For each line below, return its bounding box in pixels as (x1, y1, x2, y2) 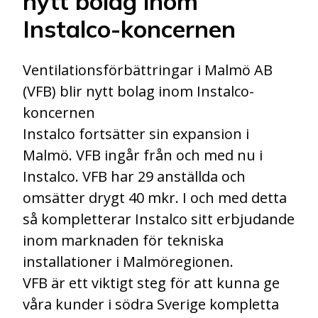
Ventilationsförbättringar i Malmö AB (23, 60, 273, 79)
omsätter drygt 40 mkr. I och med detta (23, 187, 287, 207)
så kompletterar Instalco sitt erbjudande (23, 209, 295, 229)
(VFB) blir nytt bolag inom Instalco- (23, 81, 254, 101)
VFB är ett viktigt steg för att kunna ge (23, 273, 280, 292)
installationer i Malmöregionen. (23, 251, 234, 271)
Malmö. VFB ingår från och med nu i (23, 145, 263, 165)
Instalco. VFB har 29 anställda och (23, 166, 246, 186)
